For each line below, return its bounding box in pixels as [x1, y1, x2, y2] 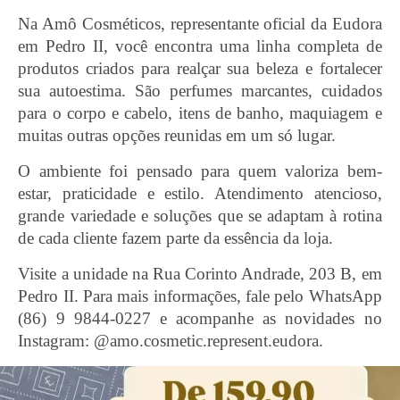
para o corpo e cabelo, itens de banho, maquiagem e [18, 104, 382, 123]
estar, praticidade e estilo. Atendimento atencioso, [18, 184, 382, 204]
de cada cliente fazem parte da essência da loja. [18, 229, 334, 248]
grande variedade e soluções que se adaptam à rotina [18, 206, 382, 226]
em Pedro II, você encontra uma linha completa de [18, 37, 382, 56]
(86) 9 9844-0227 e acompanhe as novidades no [18, 309, 382, 329]
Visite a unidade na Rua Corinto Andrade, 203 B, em [18, 264, 382, 284]
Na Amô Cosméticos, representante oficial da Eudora [18, 14, 382, 34]
